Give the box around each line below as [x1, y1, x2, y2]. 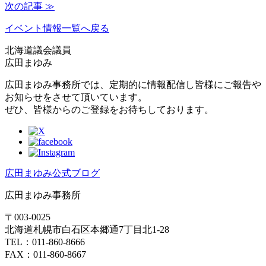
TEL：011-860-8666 [5, 236, 94, 247]
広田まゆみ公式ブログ [5, 167, 100, 178]
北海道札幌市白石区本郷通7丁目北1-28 [5, 224, 169, 235]
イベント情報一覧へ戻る [5, 23, 109, 33]
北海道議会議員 [5, 45, 71, 55]
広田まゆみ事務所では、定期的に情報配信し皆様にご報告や [5, 79, 261, 90]
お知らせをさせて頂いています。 [5, 91, 147, 102]
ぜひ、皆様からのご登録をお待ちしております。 [5, 104, 214, 115]
